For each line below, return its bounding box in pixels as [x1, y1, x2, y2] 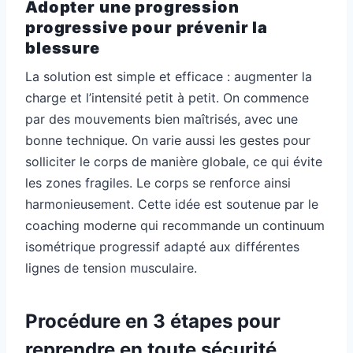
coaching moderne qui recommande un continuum [25, 217, 325, 234]
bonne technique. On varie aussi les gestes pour [25, 132, 310, 149]
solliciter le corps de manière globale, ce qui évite [25, 154, 322, 170]
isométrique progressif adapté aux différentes [25, 239, 299, 255]
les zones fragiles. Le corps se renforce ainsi [25, 175, 291, 191]
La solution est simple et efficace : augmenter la [25, 69, 312, 85]
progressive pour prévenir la [25, 18, 269, 38]
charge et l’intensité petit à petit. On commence [25, 90, 309, 106]
